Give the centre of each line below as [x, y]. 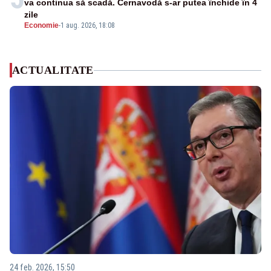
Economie [41, 26]
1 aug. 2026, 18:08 [88, 26]
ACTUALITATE [53, 70]
